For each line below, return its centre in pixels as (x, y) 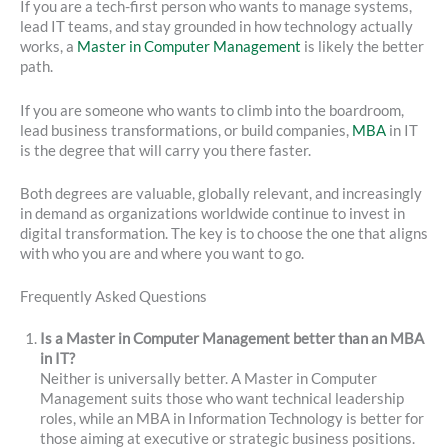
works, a (48, 47)
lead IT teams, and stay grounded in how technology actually (216, 27)
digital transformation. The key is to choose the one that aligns (224, 233)
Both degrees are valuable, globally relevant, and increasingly (221, 193)
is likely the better (362, 47)
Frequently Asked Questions (113, 297)
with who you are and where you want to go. (162, 253)
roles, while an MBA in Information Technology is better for (232, 419)
